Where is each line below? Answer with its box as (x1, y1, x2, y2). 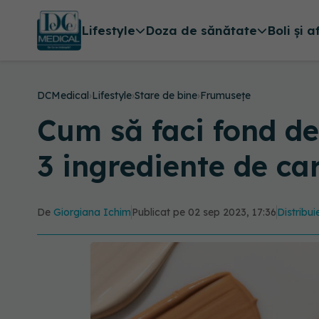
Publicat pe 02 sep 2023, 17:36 (132, 206, 276, 219)
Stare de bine (135, 89, 197, 102)
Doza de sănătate (145, 23, 257, 38)
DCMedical (37, 89, 89, 102)
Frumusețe (200, 89, 251, 102)
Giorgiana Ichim (53, 206, 131, 219)
